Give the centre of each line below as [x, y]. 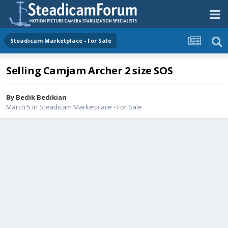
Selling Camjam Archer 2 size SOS [90, 71]
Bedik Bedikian [41, 97]
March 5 [18, 107]
